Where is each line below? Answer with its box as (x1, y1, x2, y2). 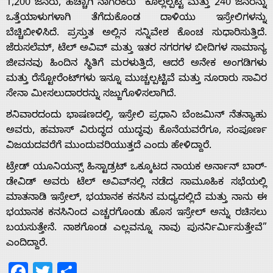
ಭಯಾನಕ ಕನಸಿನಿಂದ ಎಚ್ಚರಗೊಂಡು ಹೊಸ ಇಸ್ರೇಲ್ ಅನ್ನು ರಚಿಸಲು (6, 207, 267, 221)
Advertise (5, 175, 97, 205)
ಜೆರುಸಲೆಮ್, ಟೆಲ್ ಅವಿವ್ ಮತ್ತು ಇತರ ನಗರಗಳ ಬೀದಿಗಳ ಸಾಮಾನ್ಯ (6, 42, 267, 56)
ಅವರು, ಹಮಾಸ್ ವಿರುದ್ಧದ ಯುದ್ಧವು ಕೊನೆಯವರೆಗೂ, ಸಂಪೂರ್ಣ (6, 124, 267, 138)
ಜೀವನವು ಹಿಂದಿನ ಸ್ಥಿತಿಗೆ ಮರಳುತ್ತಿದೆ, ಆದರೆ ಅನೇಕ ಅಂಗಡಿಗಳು (6, 57, 267, 71)
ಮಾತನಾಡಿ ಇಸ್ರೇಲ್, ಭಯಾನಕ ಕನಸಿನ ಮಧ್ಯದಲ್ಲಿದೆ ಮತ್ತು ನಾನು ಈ (6, 191, 267, 205)
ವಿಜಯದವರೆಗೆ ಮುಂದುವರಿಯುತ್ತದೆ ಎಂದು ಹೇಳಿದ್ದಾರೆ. (6, 140, 211, 154)
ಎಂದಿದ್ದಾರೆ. (6, 237, 48, 251)
